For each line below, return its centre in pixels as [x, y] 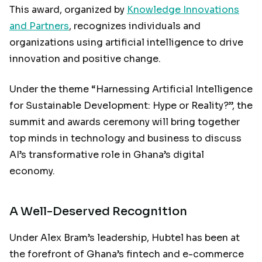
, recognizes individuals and [135, 26]
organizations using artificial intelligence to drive [126, 42]
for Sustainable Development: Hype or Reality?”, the [131, 106]
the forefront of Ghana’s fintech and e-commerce [127, 254]
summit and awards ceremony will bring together [125, 122]
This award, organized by [68, 10]
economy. [33, 171]
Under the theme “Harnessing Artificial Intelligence [131, 89]
